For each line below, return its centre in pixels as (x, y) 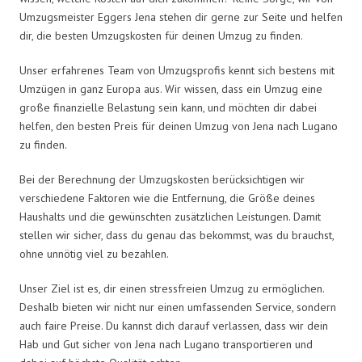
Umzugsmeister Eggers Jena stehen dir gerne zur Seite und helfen (181, 17)
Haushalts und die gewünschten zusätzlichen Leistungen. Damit (170, 216)
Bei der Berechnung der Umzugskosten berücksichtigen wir (162, 179)
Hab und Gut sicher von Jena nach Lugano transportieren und (166, 344)
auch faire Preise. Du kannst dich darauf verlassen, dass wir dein (174, 325)
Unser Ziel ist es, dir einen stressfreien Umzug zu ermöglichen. (172, 288)
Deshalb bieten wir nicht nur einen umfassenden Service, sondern (178, 307)
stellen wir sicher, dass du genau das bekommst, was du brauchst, (177, 235)
